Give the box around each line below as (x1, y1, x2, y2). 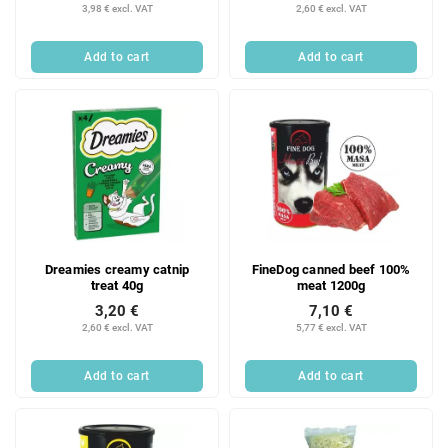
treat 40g (90, 277, 144, 293)
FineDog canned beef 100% (251, 261, 411, 277)
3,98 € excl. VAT (81, 2, 153, 14)
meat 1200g (296, 277, 366, 293)
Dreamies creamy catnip (44, 261, 190, 277)
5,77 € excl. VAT (295, 321, 367, 333)
